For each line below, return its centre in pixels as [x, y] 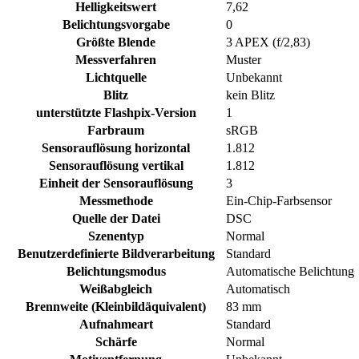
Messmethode [116, 201]
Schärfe [116, 342]
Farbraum [116, 131]
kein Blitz [250, 95]
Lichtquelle [116, 78]
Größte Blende [116, 42]
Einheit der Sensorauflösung [116, 184]
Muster [244, 60]
